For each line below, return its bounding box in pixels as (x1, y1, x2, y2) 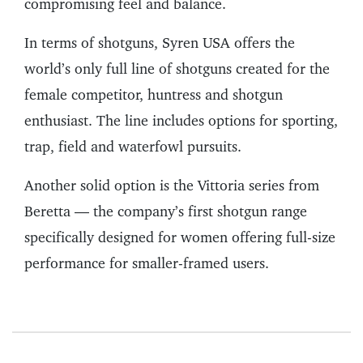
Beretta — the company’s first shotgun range (24, 203, 307, 220)
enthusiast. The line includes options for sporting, (24, 112, 338, 130)
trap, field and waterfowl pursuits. (24, 138, 241, 156)
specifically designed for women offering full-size (24, 228, 335, 246)
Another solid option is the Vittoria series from (24, 177, 319, 194)
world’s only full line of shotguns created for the (24, 60, 330, 78)
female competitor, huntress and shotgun (24, 86, 283, 104)
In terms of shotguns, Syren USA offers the (24, 34, 295, 52)
